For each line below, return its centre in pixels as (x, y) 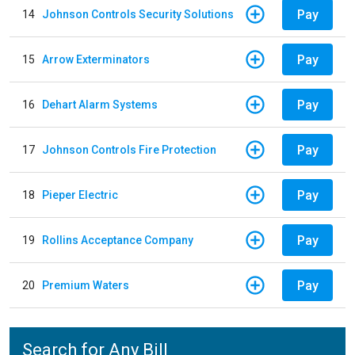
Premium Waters (86, 285)
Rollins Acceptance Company (118, 240)
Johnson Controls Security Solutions (138, 14)
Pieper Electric (80, 195)
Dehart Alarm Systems (100, 104)
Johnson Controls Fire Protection (129, 149)
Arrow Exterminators (96, 59)
